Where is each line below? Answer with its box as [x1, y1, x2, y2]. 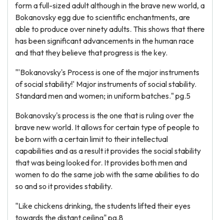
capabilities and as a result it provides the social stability [15, 146, 201, 156]
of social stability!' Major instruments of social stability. [15, 79, 196, 89]
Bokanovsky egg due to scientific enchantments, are [15, 12, 190, 22]
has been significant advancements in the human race [15, 36, 194, 46]
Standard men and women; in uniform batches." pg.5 [15, 91, 191, 101]
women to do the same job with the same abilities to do [15, 169, 199, 179]
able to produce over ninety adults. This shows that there [15, 24, 205, 34]
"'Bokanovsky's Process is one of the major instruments [15, 67, 199, 77]
